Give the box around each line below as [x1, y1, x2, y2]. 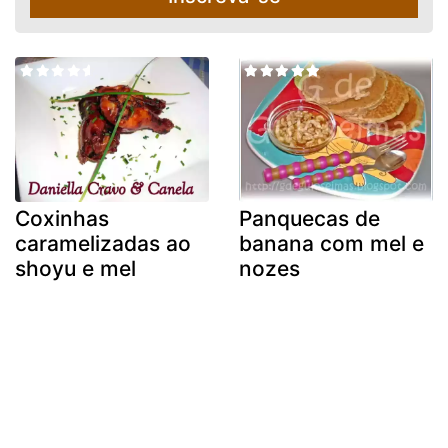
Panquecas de [239, 206, 380, 232]
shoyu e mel [15, 256, 136, 282]
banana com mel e [239, 231, 424, 257]
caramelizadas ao [15, 231, 191, 257]
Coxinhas [15, 206, 109, 232]
